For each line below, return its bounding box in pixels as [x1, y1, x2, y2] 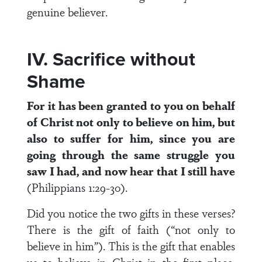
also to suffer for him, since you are [27, 130, 235, 146]
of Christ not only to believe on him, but [27, 113, 235, 130]
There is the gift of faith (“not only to [27, 221, 235, 237]
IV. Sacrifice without [27, 45, 195, 73]
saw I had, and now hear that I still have [27, 163, 235, 179]
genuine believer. [27, 4, 108, 20]
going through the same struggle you [27, 146, 235, 163]
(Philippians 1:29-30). [27, 179, 127, 195]
